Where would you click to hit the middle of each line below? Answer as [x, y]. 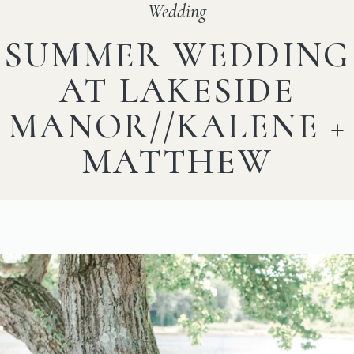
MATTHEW [177, 162]
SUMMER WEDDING [177, 55]
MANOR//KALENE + [177, 126]
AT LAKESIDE [177, 90]
